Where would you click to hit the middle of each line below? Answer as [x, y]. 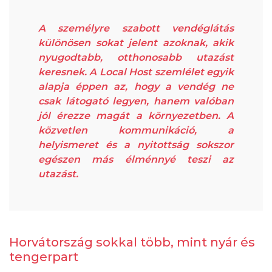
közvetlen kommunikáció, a [136, 130]
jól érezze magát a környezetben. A [136, 115]
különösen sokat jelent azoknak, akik [136, 42]
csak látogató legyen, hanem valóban [136, 101]
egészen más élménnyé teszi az [136, 159]
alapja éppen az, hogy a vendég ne [136, 86]
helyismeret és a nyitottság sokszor [136, 144]
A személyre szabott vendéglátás [136, 28]
